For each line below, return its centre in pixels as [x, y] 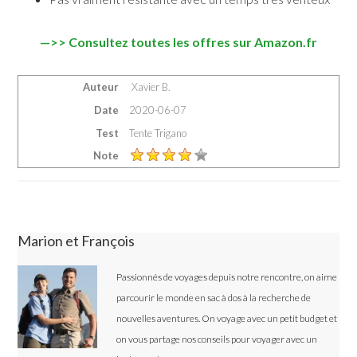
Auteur [101, 87]
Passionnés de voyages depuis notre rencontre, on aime [227, 277]
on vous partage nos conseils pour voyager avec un [217, 339]
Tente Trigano [158, 133]
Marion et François [76, 241]
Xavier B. [151, 87]
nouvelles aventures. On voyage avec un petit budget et [227, 319]
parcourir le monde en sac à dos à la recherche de [214, 298]
